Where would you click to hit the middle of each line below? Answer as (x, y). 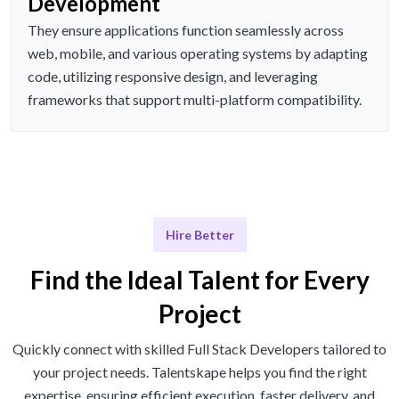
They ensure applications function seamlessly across (186, 30)
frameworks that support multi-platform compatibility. (195, 100)
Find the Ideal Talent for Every (199, 280)
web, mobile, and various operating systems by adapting (198, 53)
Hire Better (199, 235)
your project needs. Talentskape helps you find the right (199, 372)
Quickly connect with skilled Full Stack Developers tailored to (199, 349)
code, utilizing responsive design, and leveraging (173, 77)
